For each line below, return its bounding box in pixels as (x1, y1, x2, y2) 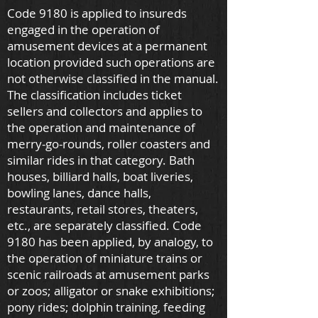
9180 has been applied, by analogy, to (7, 234, 213, 250)
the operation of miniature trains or (7, 250, 202, 266)
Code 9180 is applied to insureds (7, 5, 187, 21)
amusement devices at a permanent (7, 38, 207, 54)
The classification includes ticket (7, 87, 182, 103)
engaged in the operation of (7, 21, 160, 38)
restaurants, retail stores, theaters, (7, 201, 198, 217)
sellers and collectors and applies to (7, 103, 202, 119)
